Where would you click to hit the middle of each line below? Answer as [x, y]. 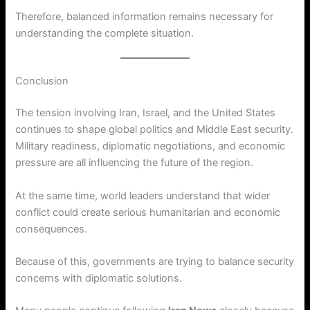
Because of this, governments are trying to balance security [155, 262]
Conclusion [42, 81]
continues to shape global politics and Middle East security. [155, 130]
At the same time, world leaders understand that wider [143, 195]
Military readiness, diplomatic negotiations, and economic [151, 146]
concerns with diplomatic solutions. [99, 279]
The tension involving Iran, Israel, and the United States [146, 113]
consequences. [52, 229]
